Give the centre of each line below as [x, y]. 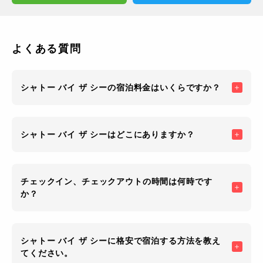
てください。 [47, 253]
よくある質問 [47, 49]
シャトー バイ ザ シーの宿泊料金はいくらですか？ [121, 88]
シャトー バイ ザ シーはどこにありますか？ [108, 135]
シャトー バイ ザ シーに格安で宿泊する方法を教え [121, 241]
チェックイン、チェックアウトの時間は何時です [117, 182]
